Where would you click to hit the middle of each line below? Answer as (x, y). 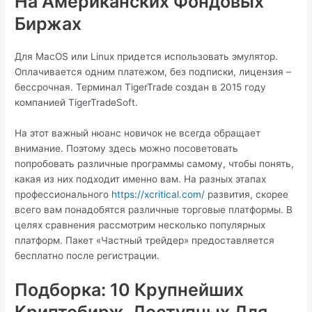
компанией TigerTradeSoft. (77, 103)
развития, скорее (247, 194)
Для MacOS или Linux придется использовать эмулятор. (147, 57)
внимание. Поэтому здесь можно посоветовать (127, 148)
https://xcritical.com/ (158, 194)
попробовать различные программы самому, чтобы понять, (155, 163)
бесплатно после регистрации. (87, 255)
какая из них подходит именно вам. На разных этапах (141, 179)
